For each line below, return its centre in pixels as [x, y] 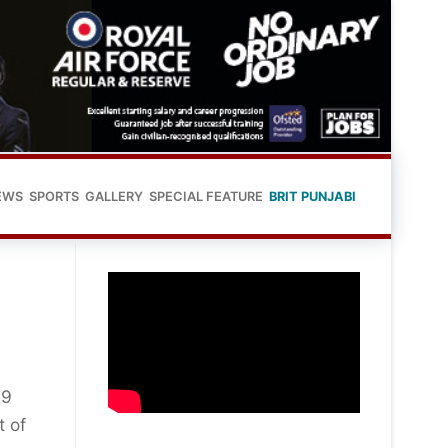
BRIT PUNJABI [312, 196]
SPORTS [54, 196]
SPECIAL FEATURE [206, 196]
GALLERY [114, 196]
